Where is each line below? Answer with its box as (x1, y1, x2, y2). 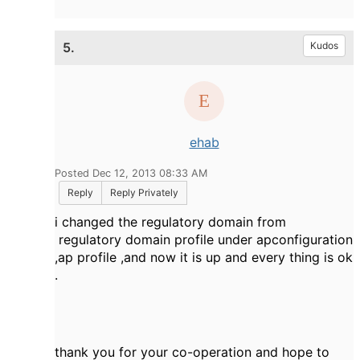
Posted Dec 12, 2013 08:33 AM (55, 166, 207, 179)
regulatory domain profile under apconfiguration (55, 231, 353, 247)
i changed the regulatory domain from (55, 213, 286, 230)
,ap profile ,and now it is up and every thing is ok (55, 248, 353, 265)
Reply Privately (110, 186, 178, 198)
